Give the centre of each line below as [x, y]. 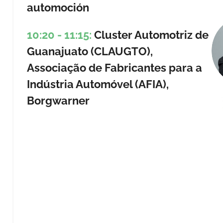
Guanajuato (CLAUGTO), [90, 52]
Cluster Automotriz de [150, 35]
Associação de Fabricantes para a [114, 68]
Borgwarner [58, 101]
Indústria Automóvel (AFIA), [98, 84]
